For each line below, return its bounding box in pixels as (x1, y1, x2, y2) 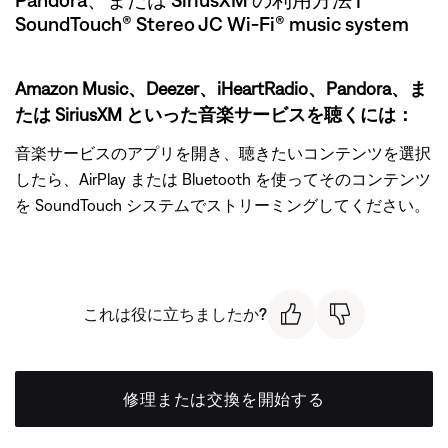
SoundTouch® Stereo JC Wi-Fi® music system (15, 12, 409, 35)
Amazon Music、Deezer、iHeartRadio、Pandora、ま (15, 78, 427, 99)
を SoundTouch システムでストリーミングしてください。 (15, 196, 430, 214)
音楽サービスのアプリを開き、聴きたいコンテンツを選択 (15, 144, 431, 162)
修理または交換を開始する (123, 389, 325, 408)
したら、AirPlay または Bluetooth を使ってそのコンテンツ (15, 170, 431, 188)
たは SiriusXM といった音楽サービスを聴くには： (15, 104, 414, 125)
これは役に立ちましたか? (83, 305, 267, 324)
